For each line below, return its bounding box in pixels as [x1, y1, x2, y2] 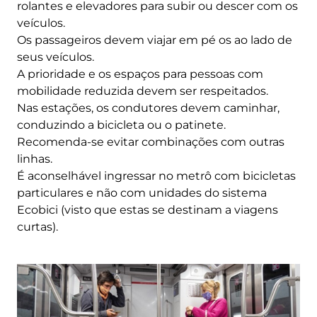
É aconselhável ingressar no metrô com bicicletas [17, 169, 296, 183]
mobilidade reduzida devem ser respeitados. [17, 84, 268, 98]
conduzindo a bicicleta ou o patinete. [17, 118, 226, 132]
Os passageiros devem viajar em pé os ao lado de [17, 33, 292, 47]
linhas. [17, 152, 52, 166]
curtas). [17, 220, 58, 234]
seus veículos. [17, 50, 94, 64]
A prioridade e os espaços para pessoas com [17, 67, 263, 81]
